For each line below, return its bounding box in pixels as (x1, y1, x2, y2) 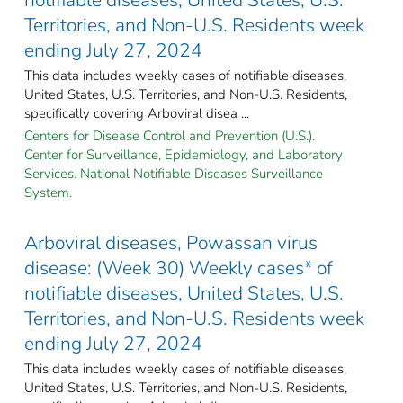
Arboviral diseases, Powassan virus (24, 229, 318, 255)
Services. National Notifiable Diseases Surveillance (24, 164, 323, 183)
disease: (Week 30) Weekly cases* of (24, 255, 333, 281)
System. (24, 183, 72, 201)
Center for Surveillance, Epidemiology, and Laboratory (24, 145, 343, 164)
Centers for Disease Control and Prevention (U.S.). (24, 126, 315, 145)
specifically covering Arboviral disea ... (24, 103, 249, 122)
